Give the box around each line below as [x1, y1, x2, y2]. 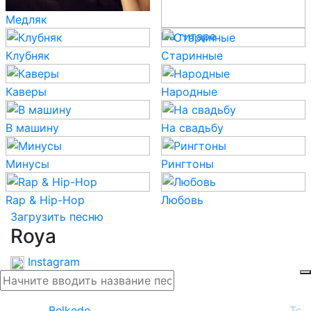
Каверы [6, 85, 47, 99]
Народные [161, 85, 217, 99]
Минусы [6, 157, 49, 171]
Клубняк [6, 49, 50, 62]
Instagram [24, 255, 80, 269]
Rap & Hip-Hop [6, 193, 85, 207]
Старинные [161, 49, 223, 62]
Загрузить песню [10, 210, 103, 224]
